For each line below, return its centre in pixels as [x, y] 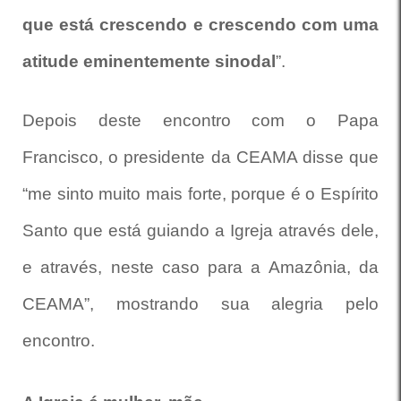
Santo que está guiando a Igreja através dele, [200, 230]
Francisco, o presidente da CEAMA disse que [200, 157]
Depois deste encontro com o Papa [200, 120]
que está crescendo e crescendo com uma [200, 24]
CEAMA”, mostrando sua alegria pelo [200, 303]
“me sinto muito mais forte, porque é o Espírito [200, 193]
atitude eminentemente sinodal [149, 61]
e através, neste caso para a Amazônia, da [200, 267]
